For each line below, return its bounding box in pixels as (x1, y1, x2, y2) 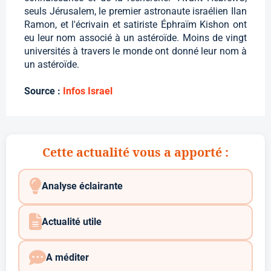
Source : (24, 85, 63, 97)
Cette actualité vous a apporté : (42, 143, 229, 160)
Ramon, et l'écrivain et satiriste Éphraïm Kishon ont (24, 18, 247, 30)
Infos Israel (63, 85, 113, 97)
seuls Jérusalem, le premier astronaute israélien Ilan (24, 5, 247, 17)
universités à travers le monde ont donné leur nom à (24, 45, 247, 57)
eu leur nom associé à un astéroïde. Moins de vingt (24, 31, 247, 44)
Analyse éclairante (41, 180, 123, 192)
